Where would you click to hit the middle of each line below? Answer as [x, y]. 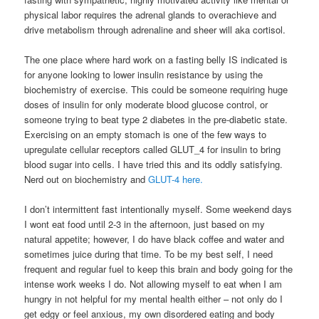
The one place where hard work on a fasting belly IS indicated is [156, 59]
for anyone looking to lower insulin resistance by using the [144, 74]
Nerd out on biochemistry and [87, 179]
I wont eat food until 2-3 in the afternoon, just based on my [145, 224]
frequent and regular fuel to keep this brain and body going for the [159, 269]
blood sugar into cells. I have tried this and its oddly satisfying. [154, 164]
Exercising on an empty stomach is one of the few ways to [146, 134]
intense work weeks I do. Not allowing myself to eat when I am [153, 284]
